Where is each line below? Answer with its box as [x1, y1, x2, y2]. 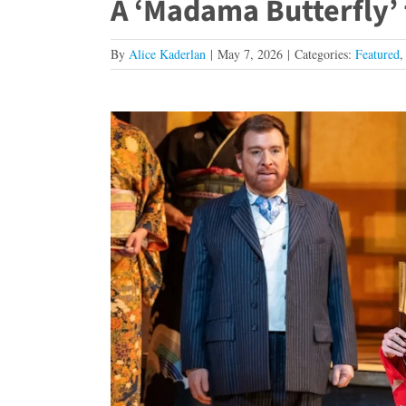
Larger [110, 137, 153, 159]
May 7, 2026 [217, 44, 283, 63]
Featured [355, 44, 400, 63]
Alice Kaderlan [129, 44, 206, 63]
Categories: [295, 44, 355, 63]
